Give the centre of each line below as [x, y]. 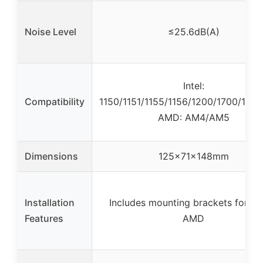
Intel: [193, 85]
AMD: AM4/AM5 [193, 117]
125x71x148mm [193, 156]
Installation [50, 202]
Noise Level [50, 31]
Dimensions [51, 156]
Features [44, 218]
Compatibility [55, 101]
